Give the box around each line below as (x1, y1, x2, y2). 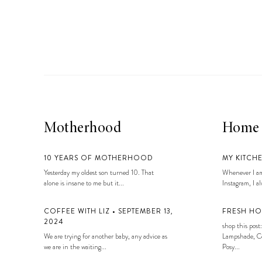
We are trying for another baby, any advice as (44, 231, 167, 242)
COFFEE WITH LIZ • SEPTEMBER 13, (44, 206, 173, 217)
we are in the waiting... (44, 242, 106, 253)
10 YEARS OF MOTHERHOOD (44, 153, 153, 164)
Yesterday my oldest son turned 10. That (44, 167, 154, 178)
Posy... (222, 242, 240, 253)
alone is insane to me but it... (44, 178, 124, 189)
